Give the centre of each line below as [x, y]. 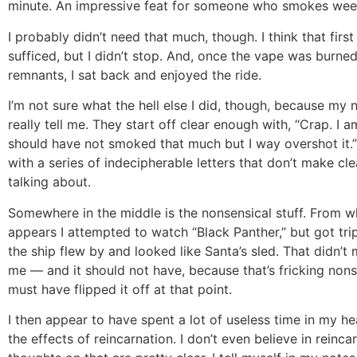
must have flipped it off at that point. [120, 289]
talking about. [49, 182]
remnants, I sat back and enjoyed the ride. [135, 75]
